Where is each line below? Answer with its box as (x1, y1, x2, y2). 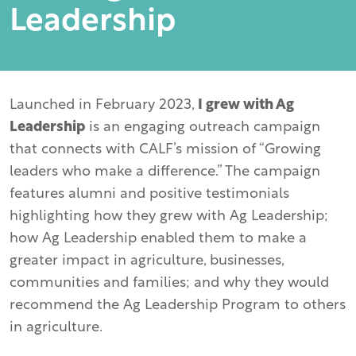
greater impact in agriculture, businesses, (10, 253, 284, 269)
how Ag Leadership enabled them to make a (10, 231, 307, 246)
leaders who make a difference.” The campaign (10, 164, 320, 180)
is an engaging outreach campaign (85, 120, 320, 135)
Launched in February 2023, (10, 98, 198, 113)
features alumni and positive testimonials (10, 187, 289, 202)
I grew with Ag (198, 98, 294, 113)
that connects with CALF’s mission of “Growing (10, 142, 321, 157)
